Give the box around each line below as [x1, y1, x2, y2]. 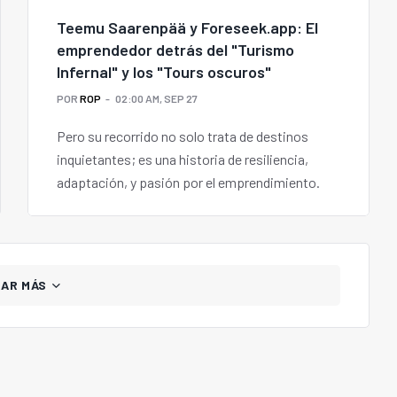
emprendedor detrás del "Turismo [57, 40, 294, 60]
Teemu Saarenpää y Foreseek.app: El [57, 18, 318, 38]
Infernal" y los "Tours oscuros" [57, 62, 271, 82]
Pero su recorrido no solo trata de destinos [57, 128, 308, 145]
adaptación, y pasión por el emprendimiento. [57, 174, 320, 191]
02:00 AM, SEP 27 [115, 92, 198, 105]
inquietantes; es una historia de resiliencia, [57, 151, 308, 168]
